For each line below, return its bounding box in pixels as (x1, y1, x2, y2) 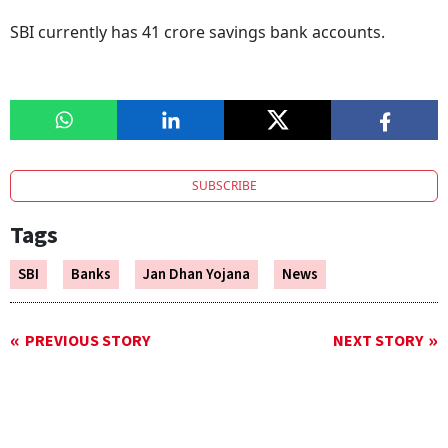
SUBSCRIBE (191, 177, 257, 195)
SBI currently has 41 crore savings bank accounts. (10, 21, 385, 44)
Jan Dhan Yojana (143, 264, 250, 286)
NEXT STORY (333, 330, 423, 353)
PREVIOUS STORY (25, 330, 150, 353)
